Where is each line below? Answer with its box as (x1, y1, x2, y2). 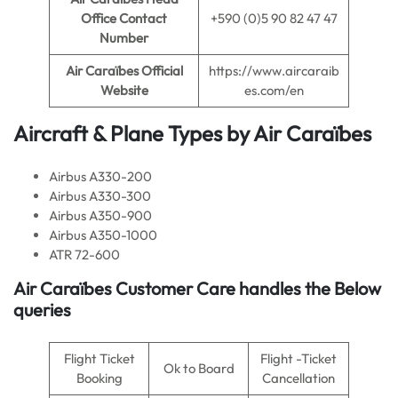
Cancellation (262, 370, 335, 386)
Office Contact (81, 10, 167, 27)
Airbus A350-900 (49, 207, 152, 224)
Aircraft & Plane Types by (13, 120, 253, 147)
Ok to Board (163, 360, 235, 377)
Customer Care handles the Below (112, 277, 381, 299)
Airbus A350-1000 (49, 227, 157, 243)
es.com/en (243, 82, 304, 99)
